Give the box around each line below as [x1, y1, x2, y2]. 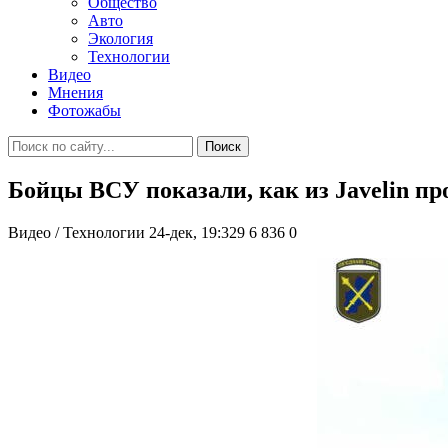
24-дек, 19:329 [149, 223, 245, 241]
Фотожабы [48, 102, 121, 119]
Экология [88, 30, 153, 47]
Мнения [48, 84, 103, 101]
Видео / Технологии [8, 223, 145, 241]
